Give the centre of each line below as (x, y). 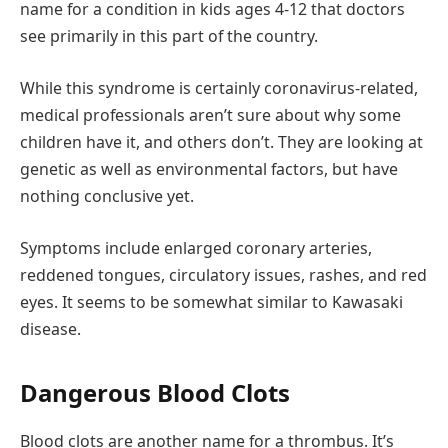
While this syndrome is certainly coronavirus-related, (219, 87)
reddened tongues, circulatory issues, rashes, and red (223, 274)
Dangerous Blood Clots (155, 392)
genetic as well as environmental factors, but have (209, 168)
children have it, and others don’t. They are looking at (221, 141)
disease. (50, 328)
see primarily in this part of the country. (169, 36)
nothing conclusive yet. (107, 195)
